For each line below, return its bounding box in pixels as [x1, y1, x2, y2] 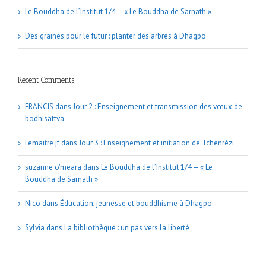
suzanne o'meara [25, 161, 81, 172]
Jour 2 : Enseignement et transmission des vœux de [73, 101, 242, 112]
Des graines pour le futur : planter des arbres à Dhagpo [25, 30, 206, 41]
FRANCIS [25, 101, 53, 112]
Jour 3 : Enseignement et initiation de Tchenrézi [79, 137, 234, 148]
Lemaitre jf [25, 137, 59, 148]
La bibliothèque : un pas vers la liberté [64, 222, 189, 233]
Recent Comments [18, 75, 74, 84]
